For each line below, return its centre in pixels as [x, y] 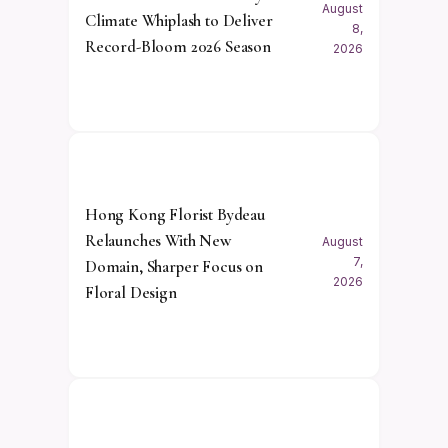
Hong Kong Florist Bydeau [175, 214]
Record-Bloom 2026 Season [178, 46]
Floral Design [131, 292]
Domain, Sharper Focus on [174, 266]
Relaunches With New [158, 240]
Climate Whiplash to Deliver [179, 20]
